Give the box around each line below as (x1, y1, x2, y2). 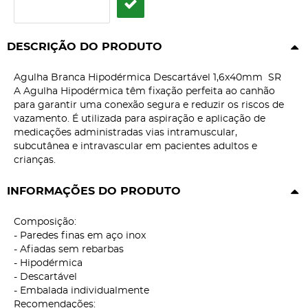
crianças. (14, 155, 56, 166)
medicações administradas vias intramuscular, (14, 128, 237, 138)
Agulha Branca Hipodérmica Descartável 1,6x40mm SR (14, 73, 281, 83)
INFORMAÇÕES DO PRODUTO (7, 186, 181, 197)
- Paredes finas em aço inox (14, 231, 146, 241)
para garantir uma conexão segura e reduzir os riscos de (14, 100, 284, 111)
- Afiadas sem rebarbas (14, 245, 124, 255)
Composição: (14, 217, 76, 228)
